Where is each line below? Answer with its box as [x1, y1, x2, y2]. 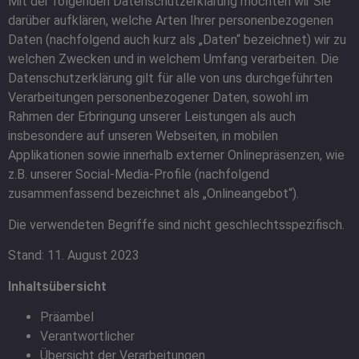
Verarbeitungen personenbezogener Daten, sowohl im [8, 90, 309, 106]
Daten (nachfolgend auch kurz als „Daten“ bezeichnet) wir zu [8, 32, 346, 48]
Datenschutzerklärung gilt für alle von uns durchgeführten [8, 71, 333, 87]
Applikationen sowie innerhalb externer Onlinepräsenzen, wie [8, 147, 345, 163]
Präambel [40, 309, 94, 325]
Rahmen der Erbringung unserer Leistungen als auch [8, 109, 296, 125]
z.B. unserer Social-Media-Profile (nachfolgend [8, 167, 269, 183]
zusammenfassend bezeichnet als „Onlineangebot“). [8, 186, 299, 202]
